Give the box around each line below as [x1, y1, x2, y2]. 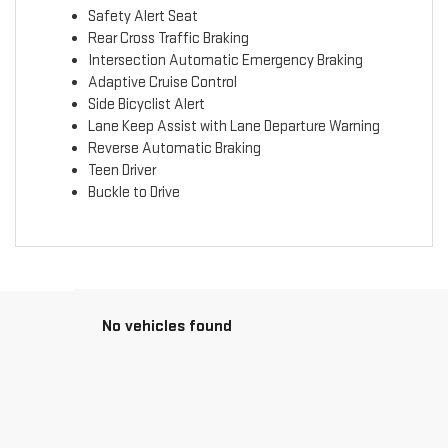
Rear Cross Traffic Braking [87, 29, 249, 49]
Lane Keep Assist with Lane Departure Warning [87, 117, 380, 137]
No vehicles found [101, 315, 232, 336]
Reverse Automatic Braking [87, 139, 261, 159]
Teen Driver [87, 161, 156, 181]
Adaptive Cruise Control [87, 73, 237, 93]
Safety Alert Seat [87, 7, 198, 27]
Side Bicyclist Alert [87, 95, 205, 115]
